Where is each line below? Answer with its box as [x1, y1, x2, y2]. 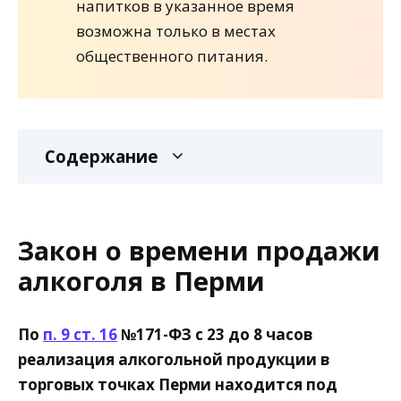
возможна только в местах [76, 21, 276, 42]
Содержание [45, 144, 158, 167]
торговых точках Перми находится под [18, 373, 337, 395]
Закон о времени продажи [18, 232, 380, 268]
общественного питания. [76, 46, 268, 67]
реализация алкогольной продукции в [18, 348, 329, 370]
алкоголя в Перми [18, 262, 265, 298]
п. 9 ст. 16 [43, 323, 117, 345]
